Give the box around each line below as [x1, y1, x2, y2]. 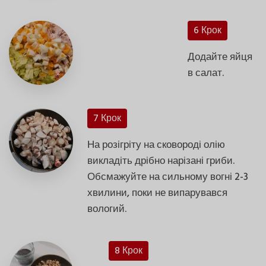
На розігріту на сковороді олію [87, 137, 225, 153]
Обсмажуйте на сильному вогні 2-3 [87, 169, 248, 185]
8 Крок [115, 243, 143, 259]
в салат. [188, 65, 224, 81]
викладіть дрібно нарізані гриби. [87, 153, 235, 169]
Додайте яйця [188, 49, 253, 65]
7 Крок [93, 110, 121, 126]
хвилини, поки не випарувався [87, 185, 227, 201]
